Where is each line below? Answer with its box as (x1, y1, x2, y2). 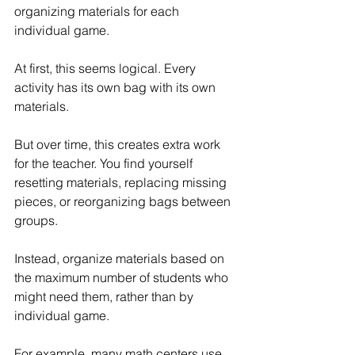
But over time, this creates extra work (14, 136, 223, 152)
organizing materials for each (14, 2, 182, 19)
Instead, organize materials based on (14, 250, 227, 266)
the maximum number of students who (14, 269, 231, 285)
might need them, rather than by (14, 288, 197, 304)
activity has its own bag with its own (14, 78, 219, 95)
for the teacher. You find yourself (14, 155, 196, 171)
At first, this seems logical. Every (14, 59, 199, 76)
